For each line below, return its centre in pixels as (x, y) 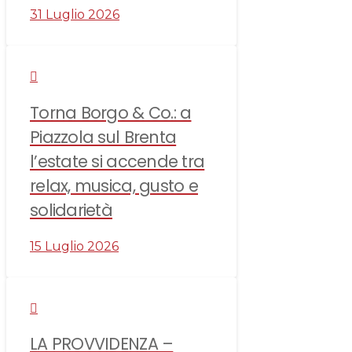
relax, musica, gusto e (114, 185)
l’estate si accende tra (117, 161)
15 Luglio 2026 (74, 246)
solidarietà (71, 210)
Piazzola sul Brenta (103, 137)
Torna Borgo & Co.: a (111, 112)
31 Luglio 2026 (75, 15)
